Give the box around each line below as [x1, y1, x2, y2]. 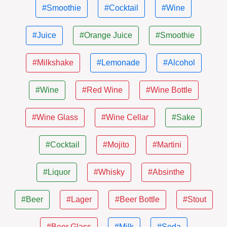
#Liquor [43, 168, 70, 176]
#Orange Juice [80, 31, 132, 40]
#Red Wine [82, 86, 123, 94]
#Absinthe [147, 168, 184, 176]
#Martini [153, 140, 181, 149]
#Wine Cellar [101, 113, 148, 122]
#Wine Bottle [145, 86, 192, 94]
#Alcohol [163, 58, 195, 67]
